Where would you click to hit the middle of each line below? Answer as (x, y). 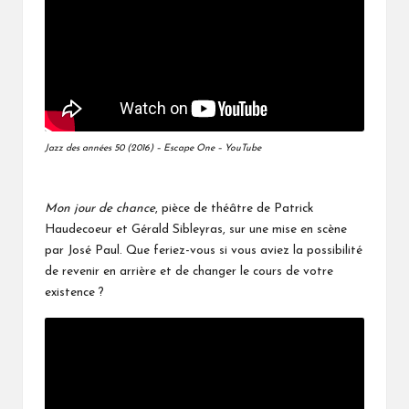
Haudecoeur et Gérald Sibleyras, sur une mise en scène (196, 230)
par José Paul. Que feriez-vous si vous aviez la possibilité (204, 251)
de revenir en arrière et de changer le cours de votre (189, 272)
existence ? (74, 293)
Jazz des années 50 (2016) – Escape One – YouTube (153, 148)
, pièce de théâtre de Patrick (234, 209)
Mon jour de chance (100, 209)
